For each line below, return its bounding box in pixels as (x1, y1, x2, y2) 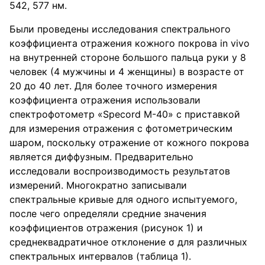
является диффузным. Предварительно (9, 151, 193, 163)
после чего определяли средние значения (9, 208, 206, 219)
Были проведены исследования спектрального (9, 23, 231, 35)
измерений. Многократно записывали (9, 179, 187, 191)
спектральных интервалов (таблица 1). (9, 250, 191, 262)
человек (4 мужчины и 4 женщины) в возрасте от (9, 66, 244, 77)
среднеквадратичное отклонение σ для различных (9, 236, 247, 248)
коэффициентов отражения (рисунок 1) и (9, 222, 203, 234)
